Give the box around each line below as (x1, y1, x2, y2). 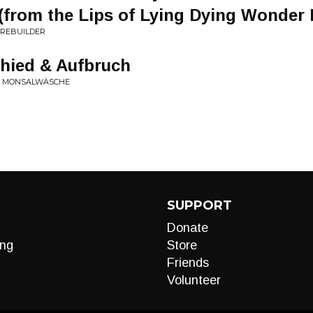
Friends (167, 256, 209, 270)
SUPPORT (167, 198, 232, 213)
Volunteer (167, 273, 221, 287)
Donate (167, 221, 208, 235)
